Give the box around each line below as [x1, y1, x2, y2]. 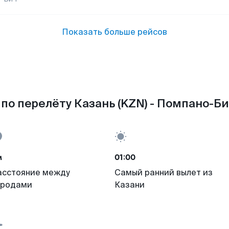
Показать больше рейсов [62, 27, 167, 37]
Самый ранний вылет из [114, 167, 213, 178]
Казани [114, 179, 145, 190]
